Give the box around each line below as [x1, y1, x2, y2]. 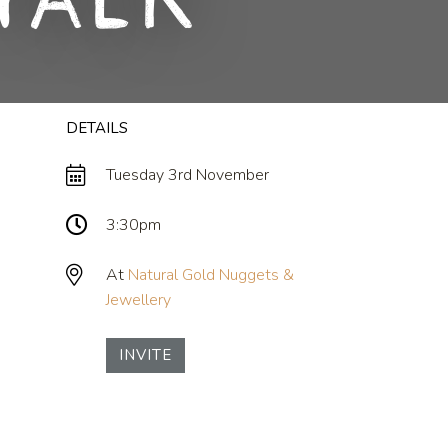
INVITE [119, 344, 172, 365]
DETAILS [66, 117, 128, 138]
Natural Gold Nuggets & [128, 263, 294, 286]
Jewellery [106, 288, 171, 311]
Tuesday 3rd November [106, 163, 269, 186]
